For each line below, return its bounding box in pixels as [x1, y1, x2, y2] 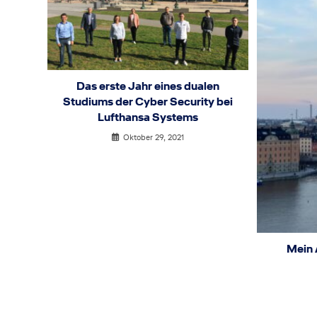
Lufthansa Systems [98, 110, 199, 125]
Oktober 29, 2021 [123, 132, 185, 144]
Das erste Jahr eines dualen [76, 79, 220, 94]
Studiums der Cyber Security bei [63, 94, 234, 110]
